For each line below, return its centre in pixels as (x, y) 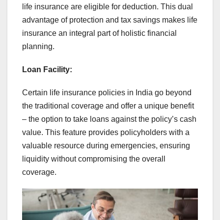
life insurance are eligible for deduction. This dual (108, 7)
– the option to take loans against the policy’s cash (109, 119)
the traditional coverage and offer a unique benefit (108, 106)
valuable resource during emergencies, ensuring (106, 146)
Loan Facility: (47, 70)
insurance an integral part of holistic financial (99, 33)
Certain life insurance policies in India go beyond (107, 93)
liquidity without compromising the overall (94, 159)
